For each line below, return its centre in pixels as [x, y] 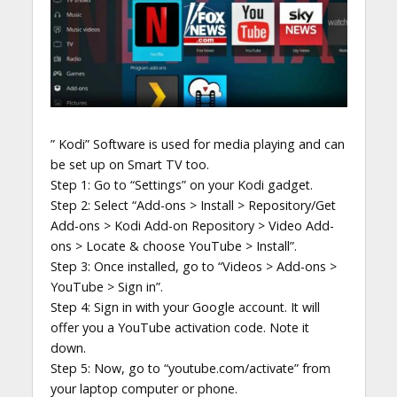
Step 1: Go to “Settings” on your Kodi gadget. [181, 185]
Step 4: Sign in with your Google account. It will [185, 307]
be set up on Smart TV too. [129, 165]
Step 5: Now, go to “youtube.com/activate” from [190, 369]
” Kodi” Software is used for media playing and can [197, 144]
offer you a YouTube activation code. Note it [179, 328]
